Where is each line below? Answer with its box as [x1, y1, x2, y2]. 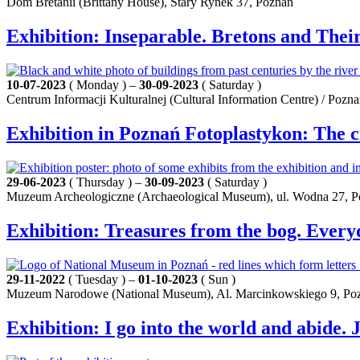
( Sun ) [198, 272, 235, 286]
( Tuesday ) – [65, 272, 138, 286]
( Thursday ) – [66, 175, 145, 190]
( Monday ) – [66, 78, 139, 92]
